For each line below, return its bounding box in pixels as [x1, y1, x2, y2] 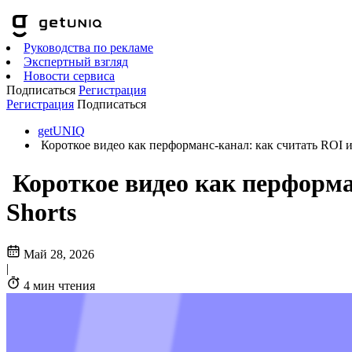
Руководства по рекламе [24, 41, 153, 54]
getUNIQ [38, 124, 85, 137]
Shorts [6, 198, 76, 227]
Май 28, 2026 [24, 247, 94, 261]
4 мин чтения [24, 278, 95, 292]
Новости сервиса [24, 69, 115, 82]
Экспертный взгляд [24, 55, 128, 68]
